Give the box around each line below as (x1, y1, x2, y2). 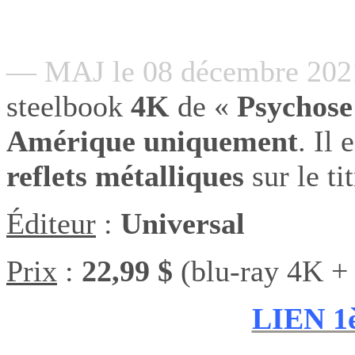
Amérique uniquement (6, 124, 298, 158)
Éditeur (6, 206, 96, 240)
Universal (120, 206, 245, 240)
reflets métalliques (6, 158, 244, 193)
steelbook (6, 89, 123, 123)
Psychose (237, 89, 353, 123)
